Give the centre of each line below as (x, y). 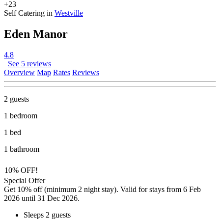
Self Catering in (29, 13)
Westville (69, 13)
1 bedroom (21, 115)
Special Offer (25, 180)
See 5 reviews (29, 63)
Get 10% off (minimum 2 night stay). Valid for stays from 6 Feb (102, 189)
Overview (19, 72)
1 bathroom (22, 149)
